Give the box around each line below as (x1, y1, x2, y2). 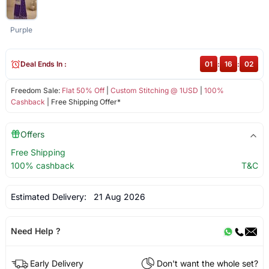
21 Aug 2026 (88, 192, 145, 202)
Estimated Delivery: (10, 192, 89, 202)
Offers (20, 129, 44, 140)
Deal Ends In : (20, 59, 67, 69)
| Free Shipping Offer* (44, 97, 121, 107)
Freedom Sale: (10, 86, 62, 95)
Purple (10, 25, 33, 35)
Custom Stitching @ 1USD (110, 86, 198, 95)
